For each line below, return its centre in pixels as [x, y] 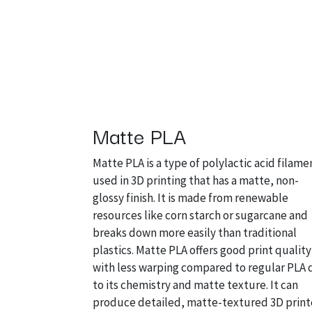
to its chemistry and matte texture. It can [195, 285]
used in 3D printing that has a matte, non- [196, 180]
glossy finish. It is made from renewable [190, 198]
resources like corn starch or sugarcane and [200, 215]
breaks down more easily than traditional [195, 233]
